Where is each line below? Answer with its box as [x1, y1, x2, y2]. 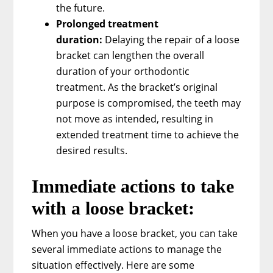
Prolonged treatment [56, 16, 159, 30]
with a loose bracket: [32, 197, 200, 218]
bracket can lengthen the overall [56, 48, 205, 62]
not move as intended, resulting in [56, 112, 214, 126]
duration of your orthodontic [56, 64, 190, 78]
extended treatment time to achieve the [56, 127, 239, 141]
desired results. [56, 143, 128, 157]
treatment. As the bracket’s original [56, 80, 218, 94]
